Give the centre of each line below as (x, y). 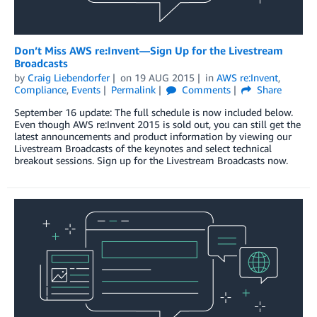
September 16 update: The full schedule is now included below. (154, 112)
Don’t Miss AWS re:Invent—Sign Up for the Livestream (149, 50)
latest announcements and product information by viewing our (153, 136)
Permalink (133, 89)
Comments (204, 89)
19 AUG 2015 (164, 77)
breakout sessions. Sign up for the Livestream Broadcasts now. (151, 160)
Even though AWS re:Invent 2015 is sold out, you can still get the (157, 124)
